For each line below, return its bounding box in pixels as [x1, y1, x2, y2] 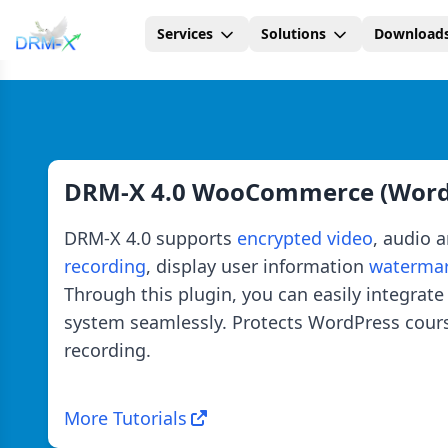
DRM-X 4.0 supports [64, 226, 237, 250]
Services [156, 24, 213, 43]
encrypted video [237, 226, 373, 250]
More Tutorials [64, 406, 187, 431]
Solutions [260, 24, 326, 43]
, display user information [146, 254, 369, 278]
